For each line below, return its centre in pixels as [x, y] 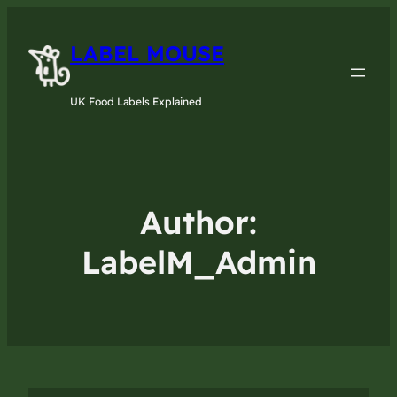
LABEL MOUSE [147, 54]
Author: [198, 222]
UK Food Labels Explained [136, 102]
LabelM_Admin [198, 262]
